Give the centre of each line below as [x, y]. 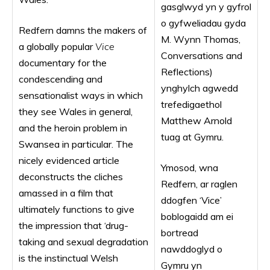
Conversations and [202, 55]
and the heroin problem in [73, 128]
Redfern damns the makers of [83, 30]
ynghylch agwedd [199, 88]
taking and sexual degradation [83, 242]
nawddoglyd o [192, 249]
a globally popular [57, 46]
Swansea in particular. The [76, 144]
